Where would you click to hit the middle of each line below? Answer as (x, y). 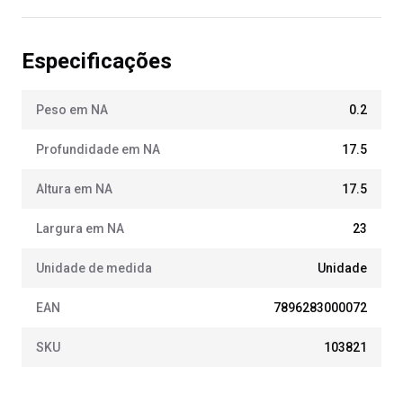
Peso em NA (72, 110)
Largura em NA (80, 228)
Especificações (97, 61)
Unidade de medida (94, 268)
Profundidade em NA (98, 149)
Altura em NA (74, 189)
